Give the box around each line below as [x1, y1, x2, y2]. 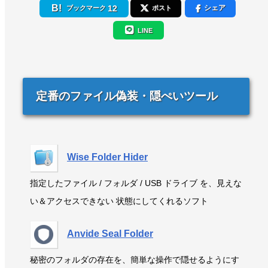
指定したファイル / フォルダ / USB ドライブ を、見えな [30, 178, 242, 188]
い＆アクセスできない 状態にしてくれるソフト [30, 196, 208, 206]
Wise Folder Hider [67, 151, 148, 162]
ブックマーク [64, 4, 108, 11]
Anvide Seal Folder [67, 228, 153, 239]
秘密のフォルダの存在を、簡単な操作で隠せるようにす [30, 254, 239, 264]
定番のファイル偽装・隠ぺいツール [36, 89, 218, 102]
